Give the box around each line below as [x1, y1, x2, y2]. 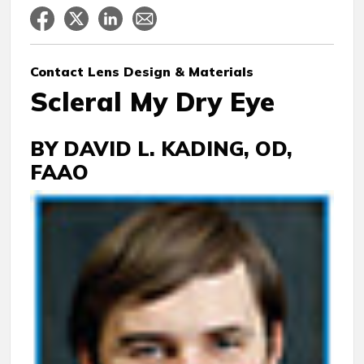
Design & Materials [119, 63, 253, 80]
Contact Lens [30, 63, 119, 80]
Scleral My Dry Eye [30, 85, 275, 119]
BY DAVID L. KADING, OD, [30, 136, 292, 162]
